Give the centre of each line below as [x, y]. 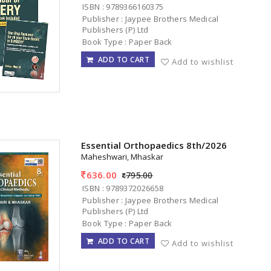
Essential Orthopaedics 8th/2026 [154, 145]
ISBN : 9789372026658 [123, 188]
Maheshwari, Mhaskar [122, 157]
